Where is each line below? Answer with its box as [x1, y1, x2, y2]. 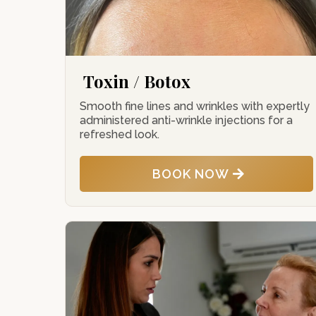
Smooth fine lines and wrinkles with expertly [80, 99, 310, 113]
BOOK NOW [152, 166, 229, 181]
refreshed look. [80, 128, 159, 141]
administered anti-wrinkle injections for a [80, 114, 293, 127]
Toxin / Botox [83, 70, 190, 92]
